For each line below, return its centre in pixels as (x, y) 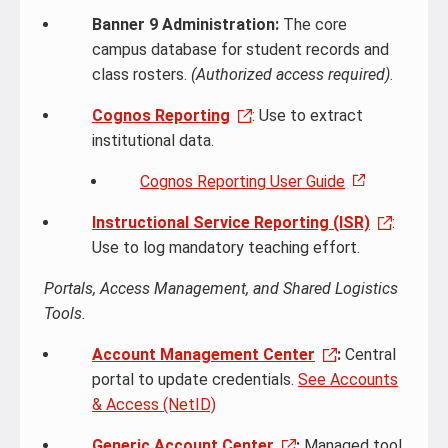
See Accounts (348, 379)
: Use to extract (307, 115)
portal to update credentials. (195, 379)
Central (368, 354)
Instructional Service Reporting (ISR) (231, 222)
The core (313, 24)
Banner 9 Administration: (185, 24)
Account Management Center (203, 354)
